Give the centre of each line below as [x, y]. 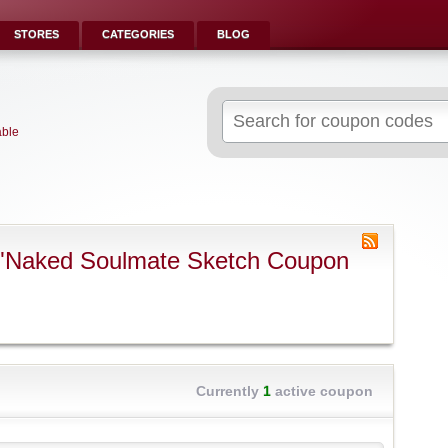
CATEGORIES [138, 34]
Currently [229, 391]
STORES [36, 34]
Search [241, 109]
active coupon [322, 391]
